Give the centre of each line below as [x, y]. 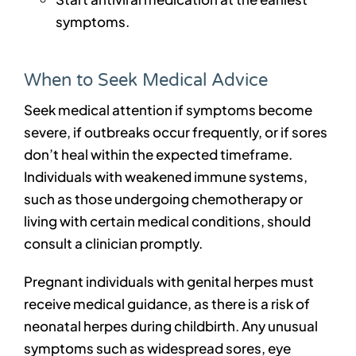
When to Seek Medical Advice [145, 81]
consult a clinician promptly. [113, 244]
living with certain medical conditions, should [167, 221]
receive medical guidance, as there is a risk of [166, 304]
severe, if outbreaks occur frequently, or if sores [175, 132]
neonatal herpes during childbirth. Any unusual [170, 326]
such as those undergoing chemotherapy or [163, 199]
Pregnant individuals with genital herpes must [168, 282]
